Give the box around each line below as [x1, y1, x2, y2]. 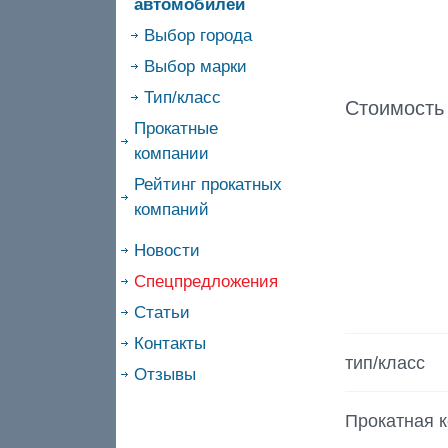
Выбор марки [143, 57, 247, 76]
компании [133, 144, 209, 163]
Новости [133, 241, 200, 260]
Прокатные [133, 119, 218, 138]
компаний [133, 200, 209, 219]
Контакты [133, 334, 206, 353]
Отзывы [133, 365, 196, 384]
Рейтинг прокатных [133, 175, 282, 194]
